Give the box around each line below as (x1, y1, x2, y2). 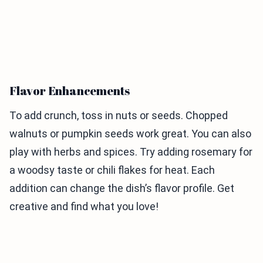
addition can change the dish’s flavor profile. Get (9, 182, 234, 195)
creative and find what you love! (9, 200, 159, 213)
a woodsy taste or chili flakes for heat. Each (9, 164, 215, 177)
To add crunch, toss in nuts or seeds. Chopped (9, 109, 228, 122)
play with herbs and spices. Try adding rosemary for (9, 146, 252, 159)
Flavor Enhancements (9, 83, 130, 99)
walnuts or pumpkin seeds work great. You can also (9, 127, 251, 140)
